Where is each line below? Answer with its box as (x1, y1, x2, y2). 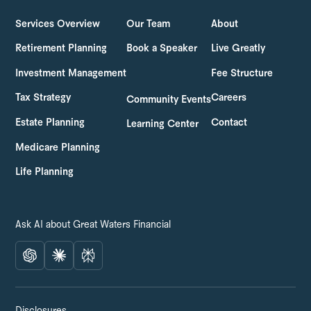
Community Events (126, 94, 212, 105)
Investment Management (15, 68, 127, 78)
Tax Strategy (15, 93, 72, 103)
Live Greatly (211, 44, 266, 54)
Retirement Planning (15, 44, 108, 54)
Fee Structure (211, 68, 274, 78)
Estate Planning (15, 117, 85, 128)
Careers (211, 93, 247, 103)
